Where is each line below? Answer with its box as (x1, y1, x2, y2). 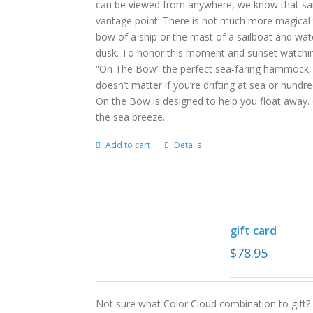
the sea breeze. (96, 110, 166, 124)
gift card (230, 223, 277, 238)
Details (174, 139, 202, 151)
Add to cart (105, 139, 151, 151)
